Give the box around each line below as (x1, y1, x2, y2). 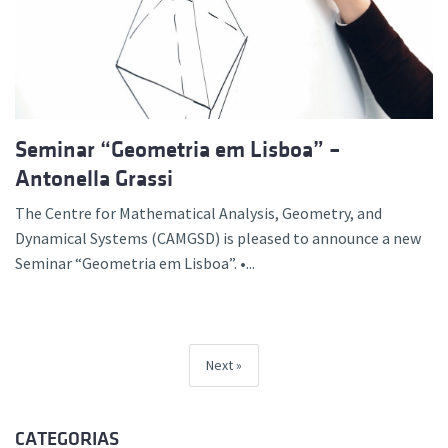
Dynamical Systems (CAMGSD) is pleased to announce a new (15, 228, 421, 249)
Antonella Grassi (15, 166, 173, 192)
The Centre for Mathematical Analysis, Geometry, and (15, 203, 382, 224)
